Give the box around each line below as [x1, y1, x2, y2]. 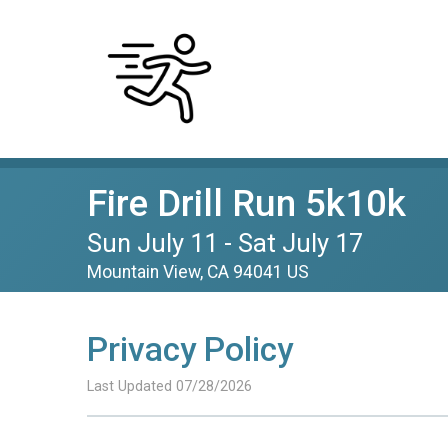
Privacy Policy [87, 330, 293, 369]
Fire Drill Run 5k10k [87, 182, 406, 225]
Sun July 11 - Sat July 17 [87, 228, 363, 258]
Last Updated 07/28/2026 [87, 378, 252, 395]
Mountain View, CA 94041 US [87, 262, 309, 282]
